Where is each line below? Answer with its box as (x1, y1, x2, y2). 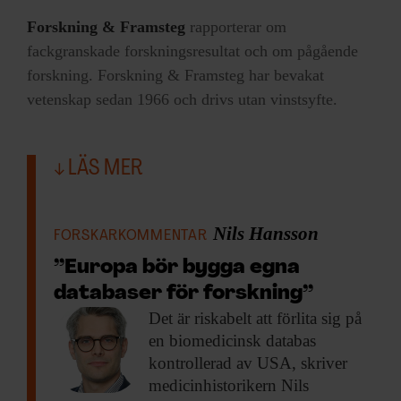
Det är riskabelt (149, 308, 252, 328)
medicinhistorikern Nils (149, 375, 309, 395)
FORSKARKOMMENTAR (54, 226, 208, 244)
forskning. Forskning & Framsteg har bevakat (27, 65, 324, 84)
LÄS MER (64, 158, 143, 180)
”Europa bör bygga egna (54, 257, 300, 278)
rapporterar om (185, 17, 286, 36)
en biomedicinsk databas (149, 330, 316, 350)
